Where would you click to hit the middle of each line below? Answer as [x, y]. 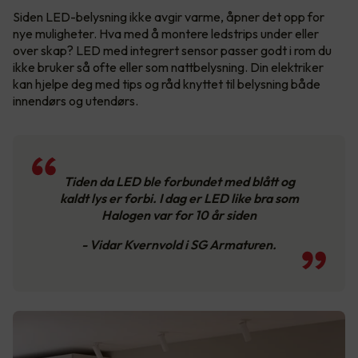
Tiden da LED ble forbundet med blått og [179, 181]
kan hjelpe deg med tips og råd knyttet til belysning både [167, 84]
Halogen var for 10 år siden [179, 215]
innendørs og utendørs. [77, 100]
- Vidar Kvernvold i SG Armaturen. [179, 244]
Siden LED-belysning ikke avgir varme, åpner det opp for [169, 16]
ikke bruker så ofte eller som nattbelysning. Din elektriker [168, 67]
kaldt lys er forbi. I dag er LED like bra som [179, 198]
